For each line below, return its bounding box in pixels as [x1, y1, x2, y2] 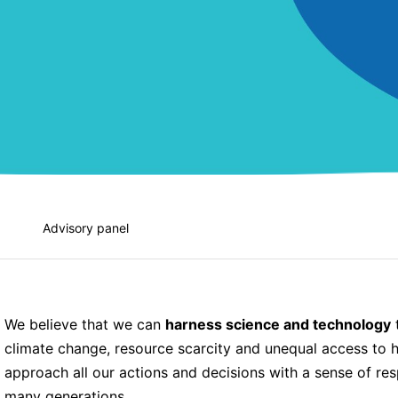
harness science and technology [164, 314, 391, 333]
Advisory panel [43, 219, 129, 235]
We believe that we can [4, 314, 165, 333]
